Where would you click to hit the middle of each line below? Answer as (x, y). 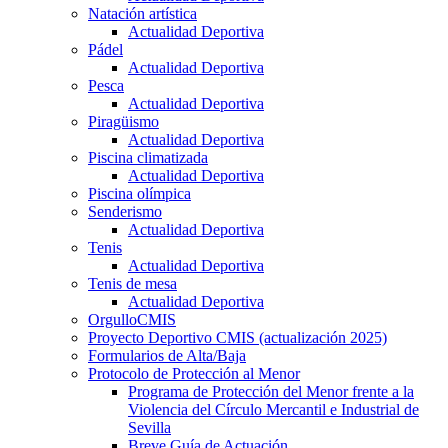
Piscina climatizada (148, 158)
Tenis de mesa (132, 284)
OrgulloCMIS (132, 320)
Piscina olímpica (139, 194)
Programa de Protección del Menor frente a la (271, 392)
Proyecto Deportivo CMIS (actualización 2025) (237, 338)
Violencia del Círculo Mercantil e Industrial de (273, 410)
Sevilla (149, 428)
